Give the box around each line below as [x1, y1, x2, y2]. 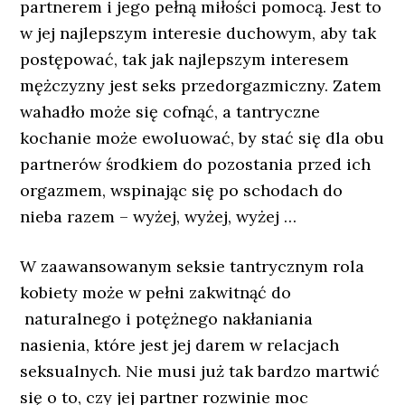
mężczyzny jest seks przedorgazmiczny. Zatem [20, 75, 382, 96]
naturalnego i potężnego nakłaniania [20, 308, 314, 329]
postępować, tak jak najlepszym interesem [20, 49, 350, 70]
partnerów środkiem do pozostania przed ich [20, 154, 372, 174]
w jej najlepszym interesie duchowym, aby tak [20, 23, 377, 43]
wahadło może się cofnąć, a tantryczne [20, 101, 321, 122]
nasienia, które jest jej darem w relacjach [20, 334, 340, 355]
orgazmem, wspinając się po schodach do [20, 180, 344, 201]
